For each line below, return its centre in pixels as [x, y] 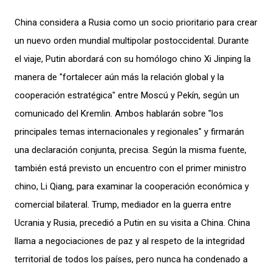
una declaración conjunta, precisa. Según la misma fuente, [131, 150]
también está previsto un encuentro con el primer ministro [131, 168]
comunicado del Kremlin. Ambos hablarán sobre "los [119, 113]
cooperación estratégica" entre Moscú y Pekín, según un [127, 95]
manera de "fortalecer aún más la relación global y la [119, 77]
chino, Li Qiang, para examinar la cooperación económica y [132, 186]
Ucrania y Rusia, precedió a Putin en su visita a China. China [132, 223]
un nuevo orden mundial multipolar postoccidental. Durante [132, 40]
